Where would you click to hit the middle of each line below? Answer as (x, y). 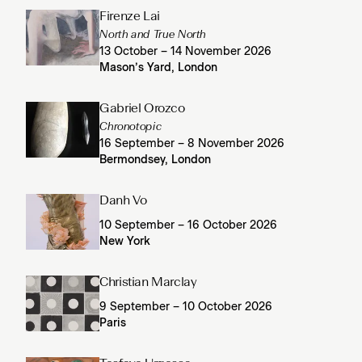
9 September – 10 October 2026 (186, 307)
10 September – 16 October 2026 (189, 225)
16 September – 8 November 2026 (192, 144)
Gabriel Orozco (142, 109)
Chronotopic (130, 127)
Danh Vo (123, 202)
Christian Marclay (148, 282)
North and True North (153, 35)
